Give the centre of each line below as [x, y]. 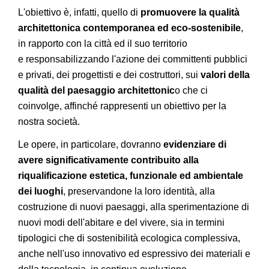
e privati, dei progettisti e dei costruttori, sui [109, 75]
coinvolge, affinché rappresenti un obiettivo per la [122, 106]
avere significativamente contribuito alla [108, 160]
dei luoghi [41, 191]
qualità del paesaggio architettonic [96, 90]
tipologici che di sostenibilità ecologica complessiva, [129, 238]
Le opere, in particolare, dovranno [89, 144]
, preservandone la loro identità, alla [139, 191]
